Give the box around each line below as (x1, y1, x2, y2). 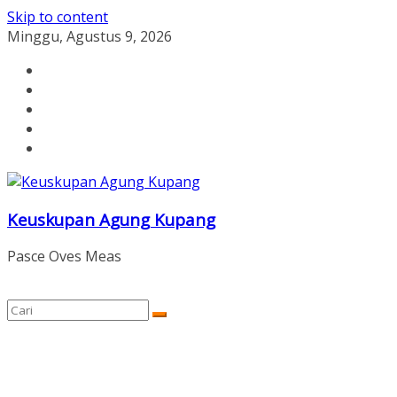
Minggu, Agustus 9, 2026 (7, 27, 172, 46)
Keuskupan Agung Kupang (7, 207, 215, 230)
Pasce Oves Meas (7, 246, 121, 267)
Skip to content (7, 7, 108, 27)
